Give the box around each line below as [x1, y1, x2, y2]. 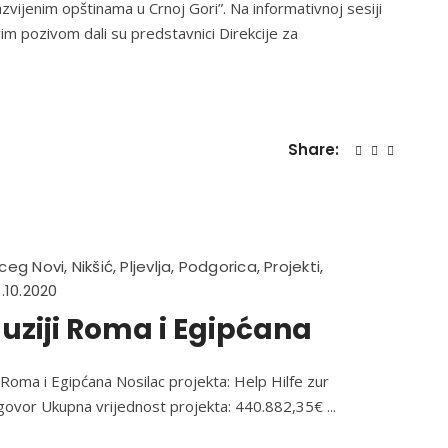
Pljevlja [120, 256, 172, 277]
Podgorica [178, 256, 257, 277]
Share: [288, 139, 343, 160]
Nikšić [71, 256, 114, 277]
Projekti [264, 256, 321, 277]
